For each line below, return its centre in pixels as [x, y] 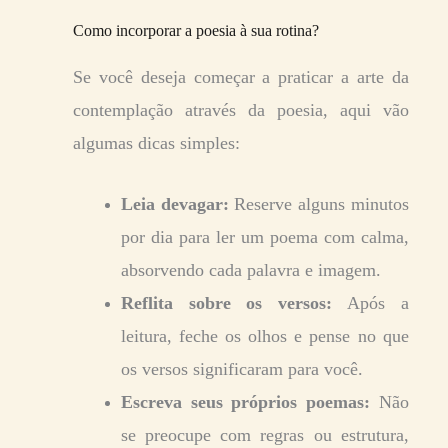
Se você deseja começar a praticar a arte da [241, 77]
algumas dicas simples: [156, 143]
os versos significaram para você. [242, 369]
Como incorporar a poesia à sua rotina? [196, 31]
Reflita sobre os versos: [227, 303]
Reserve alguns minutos [318, 204]
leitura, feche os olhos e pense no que [265, 336]
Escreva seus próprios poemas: [246, 402]
